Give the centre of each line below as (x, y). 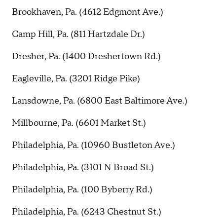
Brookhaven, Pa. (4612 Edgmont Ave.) (88, 12)
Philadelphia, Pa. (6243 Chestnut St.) (87, 212)
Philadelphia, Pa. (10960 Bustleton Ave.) (93, 145)
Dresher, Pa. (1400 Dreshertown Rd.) (86, 56)
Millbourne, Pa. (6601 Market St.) (79, 123)
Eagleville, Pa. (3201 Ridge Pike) (76, 78)
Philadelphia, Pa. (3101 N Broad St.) (83, 168)
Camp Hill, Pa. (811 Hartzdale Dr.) (78, 34)
